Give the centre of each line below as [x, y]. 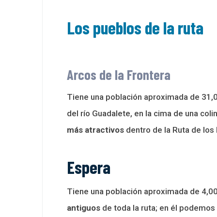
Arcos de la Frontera [119, 74]
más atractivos [95, 130]
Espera [89, 167]
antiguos [84, 208]
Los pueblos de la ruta [135, 27]
